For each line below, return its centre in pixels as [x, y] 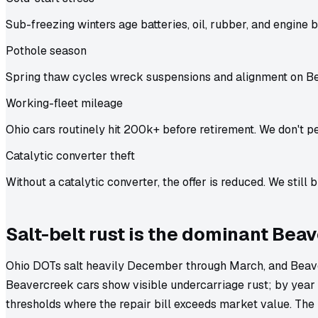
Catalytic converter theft [70, 155]
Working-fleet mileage [64, 103]
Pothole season [46, 50]
